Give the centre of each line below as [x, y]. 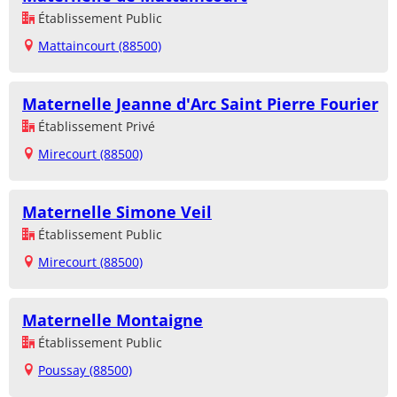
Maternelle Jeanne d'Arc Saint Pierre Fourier [200, 103]
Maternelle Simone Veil [117, 211]
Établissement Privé [95, 126]
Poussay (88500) [85, 370]
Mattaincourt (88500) [100, 45]
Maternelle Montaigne [113, 319]
